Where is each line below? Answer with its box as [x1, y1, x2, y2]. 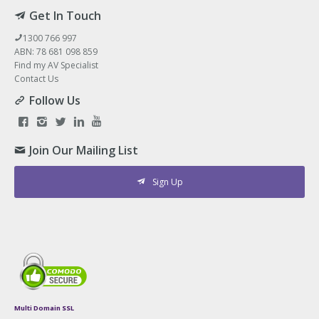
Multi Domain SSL [14, 303, 74, 313]
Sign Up [152, 175, 183, 188]
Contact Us [14, 72, 58, 85]
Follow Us [29, 92, 80, 108]
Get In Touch [29, 7, 101, 23]
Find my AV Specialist [14, 58, 98, 71]
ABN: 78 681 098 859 [14, 45, 98, 58]
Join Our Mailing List [29, 142, 138, 158]
